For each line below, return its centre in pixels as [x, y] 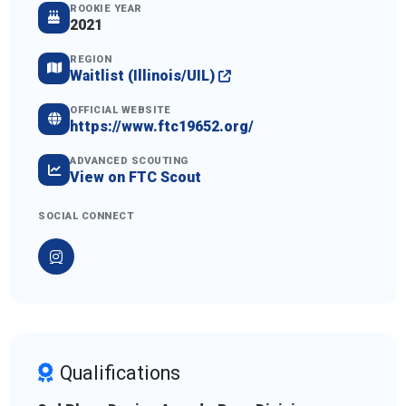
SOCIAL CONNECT [86, 217]
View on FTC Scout [135, 178]
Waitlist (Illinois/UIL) [144, 75]
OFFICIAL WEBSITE [120, 110]
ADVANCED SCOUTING [129, 161]
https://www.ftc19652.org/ [162, 126]
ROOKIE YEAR [106, 8]
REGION [91, 59]
